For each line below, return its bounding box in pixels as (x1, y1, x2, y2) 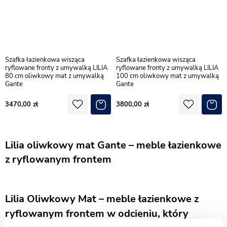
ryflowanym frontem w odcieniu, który (5, 206, 188, 220)
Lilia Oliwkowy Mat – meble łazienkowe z (5, 192, 199, 206)
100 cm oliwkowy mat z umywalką (116, 71, 219, 81)
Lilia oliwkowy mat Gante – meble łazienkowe (5, 138, 221, 152)
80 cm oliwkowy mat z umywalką (5, 71, 104, 81)
